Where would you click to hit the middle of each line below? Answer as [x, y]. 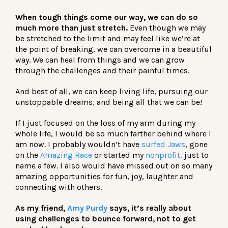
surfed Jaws [163, 144]
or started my [119, 155]
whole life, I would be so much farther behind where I [113, 133]
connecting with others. [59, 187]
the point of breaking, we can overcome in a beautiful [113, 49]
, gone [196, 144]
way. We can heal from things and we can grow [100, 60]
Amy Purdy [87, 208]
